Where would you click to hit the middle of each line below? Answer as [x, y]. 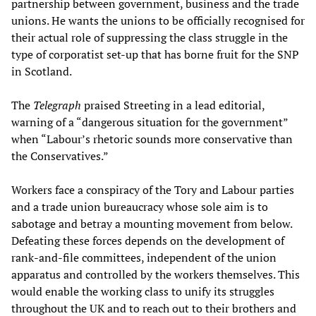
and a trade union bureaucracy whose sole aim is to [140, 206]
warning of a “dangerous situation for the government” [150, 122]
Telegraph [57, 105]
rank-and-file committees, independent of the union [144, 257]
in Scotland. [42, 71]
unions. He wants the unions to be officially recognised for [158, 20]
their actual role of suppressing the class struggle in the [150, 37]
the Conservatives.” [60, 156]
